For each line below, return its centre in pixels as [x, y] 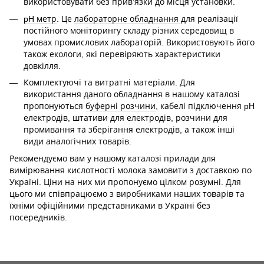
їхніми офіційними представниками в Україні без [110, 205]
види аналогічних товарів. [77, 142]
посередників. [38, 217]
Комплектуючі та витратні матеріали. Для [109, 83]
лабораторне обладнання [128, 19]
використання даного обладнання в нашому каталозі [132, 95]
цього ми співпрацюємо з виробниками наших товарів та [127, 194]
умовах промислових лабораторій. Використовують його [139, 42]
